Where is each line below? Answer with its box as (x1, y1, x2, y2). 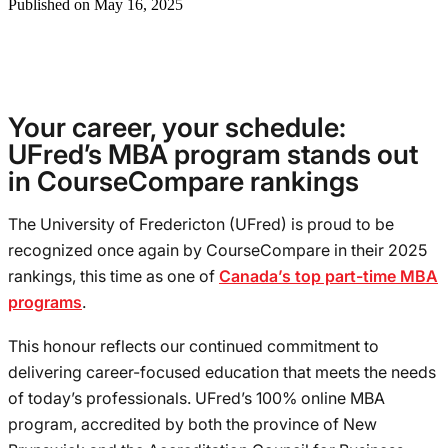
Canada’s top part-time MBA (219, 266, 438, 287)
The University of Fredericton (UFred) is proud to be (8, 214, 394, 235)
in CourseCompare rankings (8, 165, 359, 199)
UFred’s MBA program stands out (8, 138, 418, 172)
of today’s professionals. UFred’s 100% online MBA (8, 388, 385, 409)
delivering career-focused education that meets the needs (8, 362, 436, 383)
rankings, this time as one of (8, 266, 219, 287)
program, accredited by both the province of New (8, 414, 377, 435)
